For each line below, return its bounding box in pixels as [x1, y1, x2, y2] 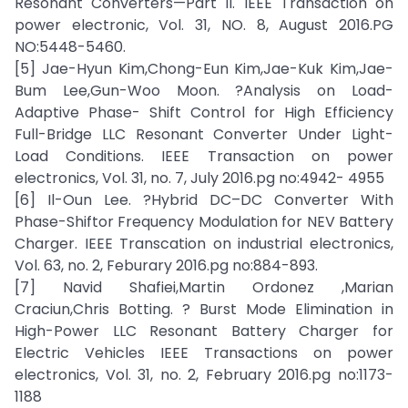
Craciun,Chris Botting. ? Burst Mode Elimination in [15, 299, 393, 320]
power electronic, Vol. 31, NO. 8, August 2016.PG [15, 15, 393, 36]
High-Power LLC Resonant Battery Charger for [15, 321, 393, 342]
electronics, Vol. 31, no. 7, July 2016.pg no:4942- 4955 [15, 168, 384, 189]
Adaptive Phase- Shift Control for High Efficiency [15, 102, 393, 123]
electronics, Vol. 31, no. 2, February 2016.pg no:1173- [15, 364, 393, 385]
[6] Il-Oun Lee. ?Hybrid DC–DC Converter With [15, 189, 393, 210]
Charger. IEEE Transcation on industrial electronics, [15, 233, 393, 254]
